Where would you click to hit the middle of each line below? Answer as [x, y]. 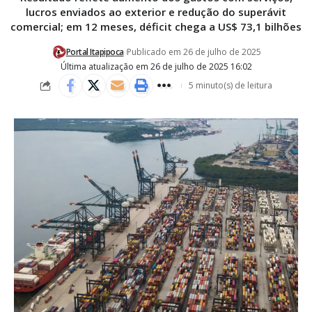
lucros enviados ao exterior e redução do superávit [156, 12]
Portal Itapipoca [95, 52]
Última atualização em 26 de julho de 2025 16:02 [156, 67]
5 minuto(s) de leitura [230, 86]
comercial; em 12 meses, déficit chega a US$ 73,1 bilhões [156, 27]
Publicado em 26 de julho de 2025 [194, 52]
